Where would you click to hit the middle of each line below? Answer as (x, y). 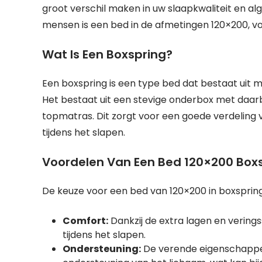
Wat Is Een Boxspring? (107, 54)
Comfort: (85, 221)
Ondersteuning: (102, 249)
